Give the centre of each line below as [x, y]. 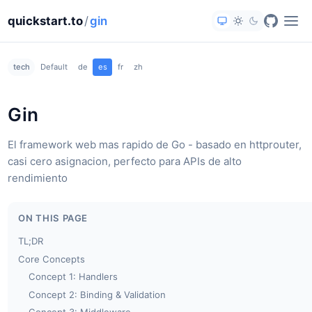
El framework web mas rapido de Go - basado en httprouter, [155, 144]
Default [54, 67]
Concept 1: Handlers [73, 276]
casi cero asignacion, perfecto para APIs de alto [125, 161]
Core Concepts [52, 259]
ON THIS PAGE [53, 218]
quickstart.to [46, 21]
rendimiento [38, 178]
